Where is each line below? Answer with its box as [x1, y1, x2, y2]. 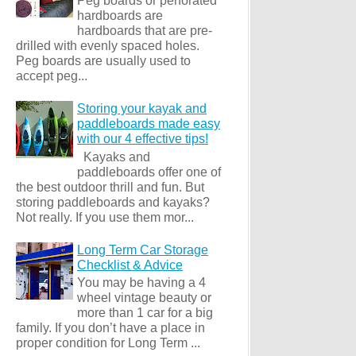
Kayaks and [77, 149, 150, 164]
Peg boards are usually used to [16, 53, 191, 68]
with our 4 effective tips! [77, 132, 208, 146]
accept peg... [16, 68, 87, 83]
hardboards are [77, 8, 163, 22]
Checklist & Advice [77, 257, 183, 272]
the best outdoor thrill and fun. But [16, 180, 204, 194]
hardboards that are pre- [77, 23, 212, 37]
